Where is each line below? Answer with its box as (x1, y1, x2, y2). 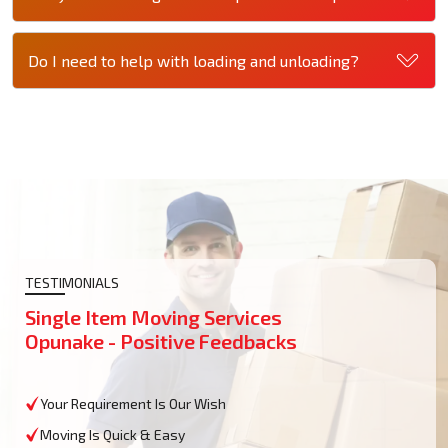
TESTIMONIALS (25, 274, 119, 292)
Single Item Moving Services (25, 305, 282, 330)
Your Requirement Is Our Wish (40, 395, 226, 413)
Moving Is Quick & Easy (40, 426, 185, 444)
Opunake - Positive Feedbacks (25, 329, 297, 354)
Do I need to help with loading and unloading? (28, 50, 359, 70)
